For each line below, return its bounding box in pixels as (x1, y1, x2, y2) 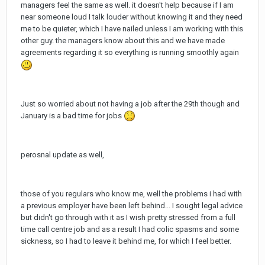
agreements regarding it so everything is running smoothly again (21, 48, 239, 57)
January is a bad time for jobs (21, 111, 124, 120)
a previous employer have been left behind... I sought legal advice (21, 201, 243, 211)
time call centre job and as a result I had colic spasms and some (21, 225, 239, 234)
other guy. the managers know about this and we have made (21, 36, 225, 46)
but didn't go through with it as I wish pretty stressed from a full (21, 213, 235, 222)
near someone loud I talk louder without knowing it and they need (21, 12, 243, 22)
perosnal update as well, (21, 150, 104, 160)
